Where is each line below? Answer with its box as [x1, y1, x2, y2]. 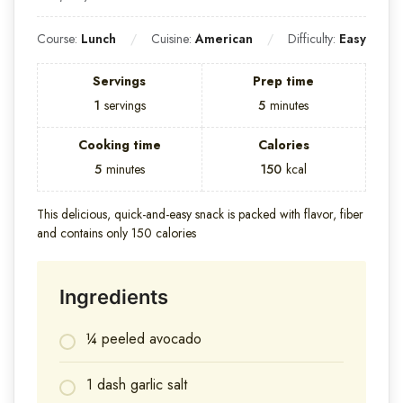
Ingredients [59, 284, 168, 309]
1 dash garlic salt [86, 373, 187, 395]
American [195, 29, 253, 48]
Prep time [253, 71, 315, 90]
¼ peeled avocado [86, 327, 201, 349]
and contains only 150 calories [37, 223, 196, 242]
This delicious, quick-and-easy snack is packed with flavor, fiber [37, 204, 363, 223]
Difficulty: [288, 29, 339, 48]
